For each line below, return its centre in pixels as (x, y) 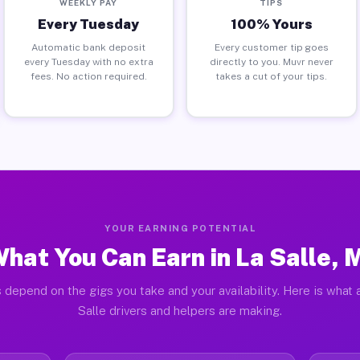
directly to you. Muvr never (271, 61)
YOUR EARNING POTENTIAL (180, 228)
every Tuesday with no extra (88, 61)
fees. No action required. (88, 76)
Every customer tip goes (271, 47)
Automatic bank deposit (89, 47)
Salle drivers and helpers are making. (180, 311)
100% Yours (271, 24)
